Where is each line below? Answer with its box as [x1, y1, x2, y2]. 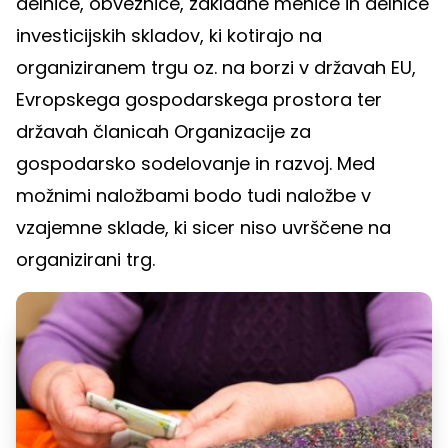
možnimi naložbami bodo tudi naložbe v [16, 183, 371, 209]
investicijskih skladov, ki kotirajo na [16, 23, 322, 49]
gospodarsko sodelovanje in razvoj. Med [16, 151, 375, 177]
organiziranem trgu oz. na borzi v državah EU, [16, 55, 416, 81]
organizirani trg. [16, 247, 155, 273]
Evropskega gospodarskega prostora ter [16, 87, 382, 113]
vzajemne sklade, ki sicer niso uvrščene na [16, 215, 391, 241]
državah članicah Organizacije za [16, 119, 311, 145]
